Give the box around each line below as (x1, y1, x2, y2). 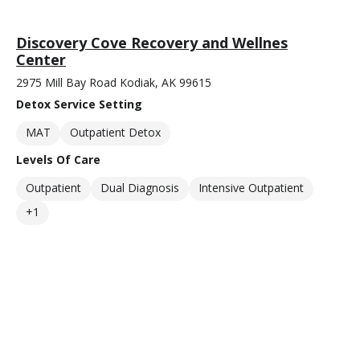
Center (16, 50, 66, 69)
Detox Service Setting (16, 96, 142, 112)
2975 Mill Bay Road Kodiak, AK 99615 (16, 75, 211, 90)
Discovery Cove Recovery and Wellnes (16, 33, 288, 52)
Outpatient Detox (70, 125, 161, 140)
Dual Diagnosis (100, 180, 179, 195)
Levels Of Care (16, 152, 100, 167)
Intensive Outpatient (198, 180, 304, 195)
